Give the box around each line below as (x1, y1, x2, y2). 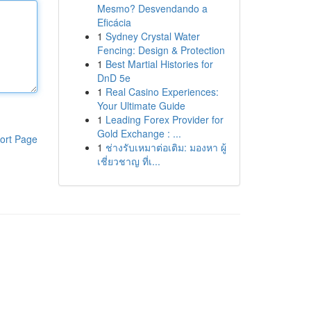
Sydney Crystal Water (105, 29, 200, 43)
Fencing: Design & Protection (96, 43, 225, 57)
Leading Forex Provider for (105, 112, 224, 126)
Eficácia (96, 15, 131, 29)
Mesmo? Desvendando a (96, 1, 208, 15)
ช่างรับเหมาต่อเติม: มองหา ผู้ (105, 140, 226, 154)
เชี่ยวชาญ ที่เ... (96, 154, 160, 168)
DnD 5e (96, 71, 131, 85)
